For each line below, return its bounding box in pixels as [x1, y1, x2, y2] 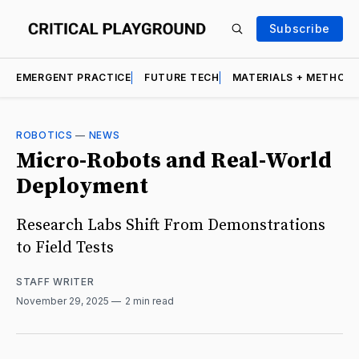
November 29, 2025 [16, 294, 111, 307]
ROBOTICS [16, 129, 73, 141]
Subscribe [268, 22, 330, 35]
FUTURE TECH [143, 71, 220, 83]
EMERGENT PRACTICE [16, 71, 131, 83]
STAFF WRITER [16, 275, 95, 288]
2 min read [125, 294, 174, 307]
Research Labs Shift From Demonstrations [16, 215, 325, 236]
